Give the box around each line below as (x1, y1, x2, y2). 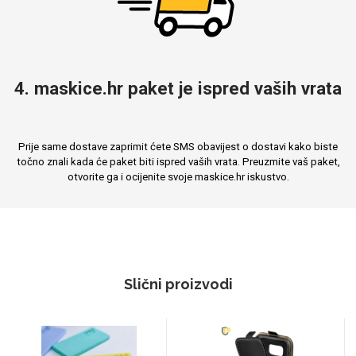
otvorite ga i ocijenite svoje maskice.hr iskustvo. (67, 171, 289, 183)
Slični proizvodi (123, 276, 233, 292)
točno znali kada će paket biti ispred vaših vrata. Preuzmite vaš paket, (16, 156, 340, 168)
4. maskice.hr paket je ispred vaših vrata (14, 78, 342, 99)
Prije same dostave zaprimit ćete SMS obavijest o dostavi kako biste (18, 141, 338, 153)
